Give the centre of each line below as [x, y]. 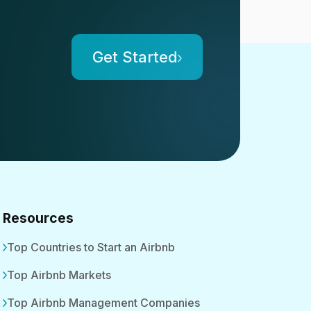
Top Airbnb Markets [59, 275]
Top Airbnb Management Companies [103, 303]
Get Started [135, 57]
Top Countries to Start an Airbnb [91, 247]
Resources [38, 218]
